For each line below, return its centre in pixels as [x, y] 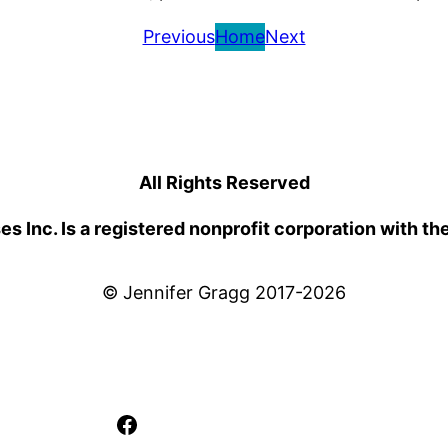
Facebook [170, 423]
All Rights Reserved [224, 183]
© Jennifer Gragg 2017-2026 [224, 293]
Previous [178, 37]
